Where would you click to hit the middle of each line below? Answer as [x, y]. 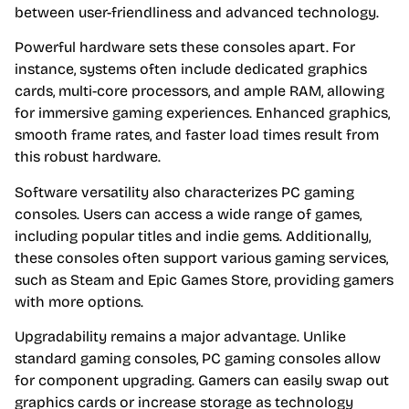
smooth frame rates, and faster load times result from [197, 135]
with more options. [79, 301]
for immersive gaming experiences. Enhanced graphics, [202, 113]
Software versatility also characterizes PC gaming [184, 192]
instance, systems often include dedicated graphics [191, 69]
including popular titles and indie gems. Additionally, [193, 236]
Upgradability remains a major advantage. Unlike [180, 337]
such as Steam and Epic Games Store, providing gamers [204, 279]
